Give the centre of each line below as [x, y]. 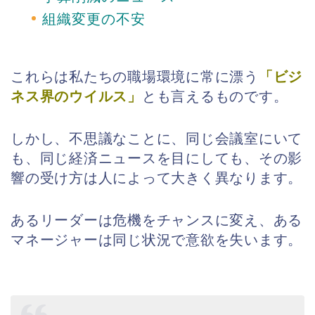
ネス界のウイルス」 [76, 96]
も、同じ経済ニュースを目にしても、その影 [157, 158]
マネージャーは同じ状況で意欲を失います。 [157, 239]
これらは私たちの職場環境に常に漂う [135, 76]
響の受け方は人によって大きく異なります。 [157, 178]
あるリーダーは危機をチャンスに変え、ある [157, 220]
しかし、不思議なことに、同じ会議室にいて [157, 138]
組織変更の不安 [94, 19]
